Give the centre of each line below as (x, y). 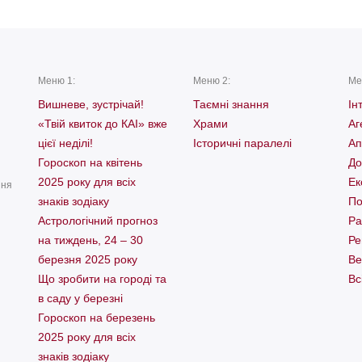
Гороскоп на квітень (90, 162)
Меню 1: (57, 80)
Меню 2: (211, 80)
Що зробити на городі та (103, 278)
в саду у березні (81, 298)
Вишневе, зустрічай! (91, 104)
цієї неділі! (66, 143)
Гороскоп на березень (97, 317)
